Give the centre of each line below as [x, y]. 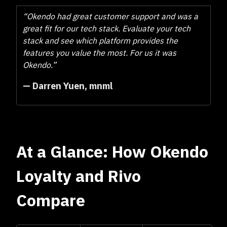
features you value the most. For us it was [100, 53]
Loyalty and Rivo [79, 176]
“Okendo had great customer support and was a [110, 16]
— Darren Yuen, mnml [68, 86]
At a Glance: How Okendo [112, 152]
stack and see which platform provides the [100, 41]
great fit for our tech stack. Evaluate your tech [107, 28]
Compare [51, 200]
